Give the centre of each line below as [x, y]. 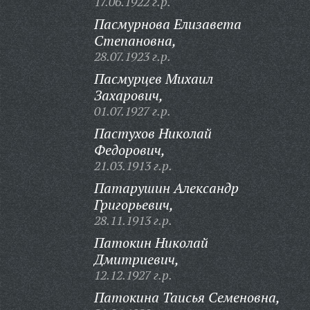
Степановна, [135, 40]
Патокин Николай [151, 243]
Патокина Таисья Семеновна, [187, 297]
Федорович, [129, 150]
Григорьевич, [134, 204]
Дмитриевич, [136, 259]
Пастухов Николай [153, 133]
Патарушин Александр [166, 188]
